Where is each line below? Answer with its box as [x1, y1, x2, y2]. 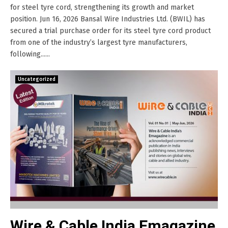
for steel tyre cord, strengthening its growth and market [10, 3, 194, 12]
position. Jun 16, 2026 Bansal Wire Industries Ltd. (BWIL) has [10, 15, 205, 23]
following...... [10, 50, 50, 59]
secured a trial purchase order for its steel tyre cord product [10, 26, 211, 35]
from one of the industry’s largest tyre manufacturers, [10, 38, 187, 47]
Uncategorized [18, 76, 55, 82]
